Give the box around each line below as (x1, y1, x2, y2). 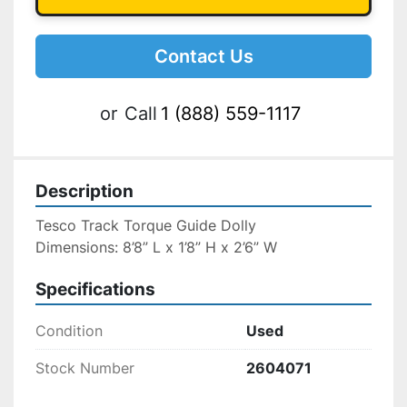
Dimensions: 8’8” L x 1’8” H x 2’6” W (35, 238, 277, 257)
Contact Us (154, 45, 253, 68)
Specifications (35, 279, 155, 301)
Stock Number (35, 359, 134, 378)
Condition (35, 322, 103, 341)
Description (35, 181, 134, 203)
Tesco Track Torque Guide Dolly (35, 216, 256, 235)
